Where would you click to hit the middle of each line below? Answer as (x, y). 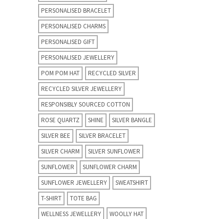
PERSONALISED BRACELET (76, 10)
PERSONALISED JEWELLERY (78, 57)
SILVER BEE (56, 135)
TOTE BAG (83, 198)
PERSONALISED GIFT (68, 42)
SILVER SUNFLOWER (114, 151)
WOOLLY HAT (127, 214)
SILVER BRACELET (102, 135)
